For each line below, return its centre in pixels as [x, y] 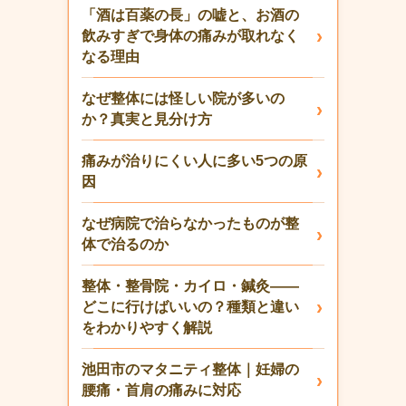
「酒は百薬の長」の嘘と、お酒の [190, 14]
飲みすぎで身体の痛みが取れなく [190, 35]
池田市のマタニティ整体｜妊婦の [190, 369]
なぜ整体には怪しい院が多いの [183, 98]
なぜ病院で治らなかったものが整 [190, 223]
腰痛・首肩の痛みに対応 [161, 390]
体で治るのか [125, 244]
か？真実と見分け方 [147, 119]
